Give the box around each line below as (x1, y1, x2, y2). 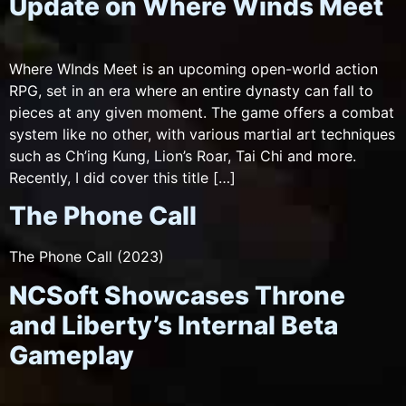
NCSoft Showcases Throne (9, 279, 345, 311)
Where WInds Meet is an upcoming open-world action (9, 59, 378, 78)
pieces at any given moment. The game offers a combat (9, 102, 394, 121)
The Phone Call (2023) (9, 247, 164, 266)
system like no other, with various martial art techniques (9, 124, 395, 143)
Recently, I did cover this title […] (9, 168, 236, 187)
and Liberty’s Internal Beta (9, 309, 338, 341)
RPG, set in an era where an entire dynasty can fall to (9, 81, 373, 100)
